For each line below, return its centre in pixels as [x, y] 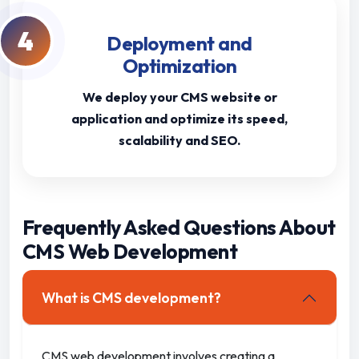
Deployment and [179, 44]
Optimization [179, 66]
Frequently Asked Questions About [179, 228]
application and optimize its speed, [179, 119]
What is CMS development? [131, 298]
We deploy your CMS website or [179, 97]
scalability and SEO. [179, 141]
